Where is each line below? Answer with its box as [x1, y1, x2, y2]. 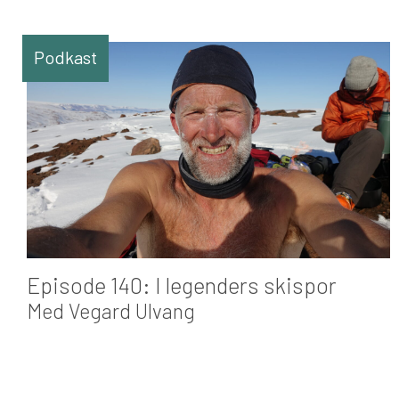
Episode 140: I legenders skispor [27, 272, 337, 299]
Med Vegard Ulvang [27, 298, 195, 324]
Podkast [34, 46, 97, 68]
